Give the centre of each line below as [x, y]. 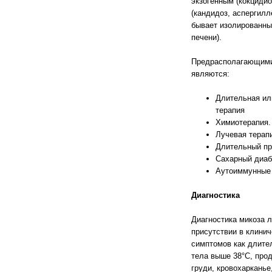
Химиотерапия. [243, 122]
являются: [210, 74]
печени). [206, 37]
